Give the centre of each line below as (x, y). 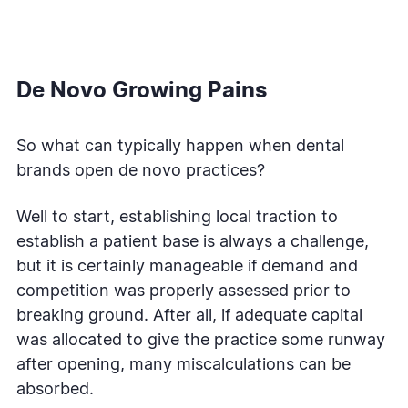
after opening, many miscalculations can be (184, 365)
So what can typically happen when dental (180, 146)
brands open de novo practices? (141, 171)
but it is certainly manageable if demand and (187, 266)
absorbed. (55, 389)
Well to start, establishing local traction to (177, 217)
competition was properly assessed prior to (184, 291)
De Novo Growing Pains (142, 91)
